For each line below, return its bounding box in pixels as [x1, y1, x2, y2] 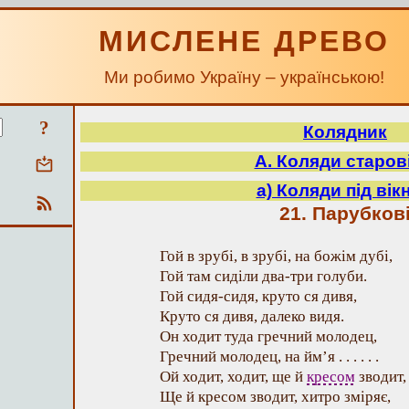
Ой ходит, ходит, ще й [160, 368, 307, 385]
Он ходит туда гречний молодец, [160, 328, 377, 345]
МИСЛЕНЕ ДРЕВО [99, 25, 390, 58]
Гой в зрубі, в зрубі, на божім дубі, [160, 247, 393, 265]
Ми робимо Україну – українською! [104, 68, 384, 87]
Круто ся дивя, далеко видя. [160, 308, 344, 325]
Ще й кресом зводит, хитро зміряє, [160, 388, 391, 405]
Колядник [303, 122, 387, 142]
